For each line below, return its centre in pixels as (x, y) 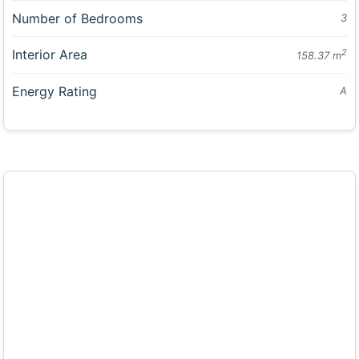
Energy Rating (55, 91)
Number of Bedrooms (78, 18)
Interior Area (50, 54)
